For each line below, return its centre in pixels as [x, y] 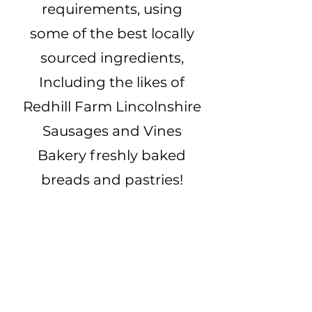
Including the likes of [112, 82]
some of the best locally [112, 33]
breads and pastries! [112, 179]
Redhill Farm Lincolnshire [112, 106]
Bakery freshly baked [112, 155]
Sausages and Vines [112, 131]
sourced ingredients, [112, 57]
